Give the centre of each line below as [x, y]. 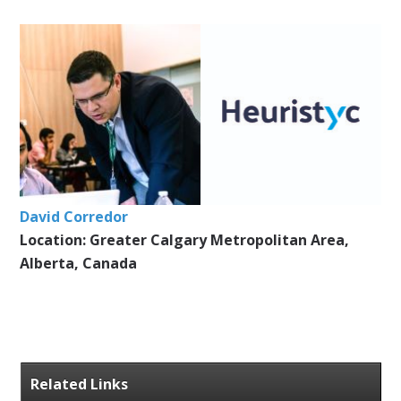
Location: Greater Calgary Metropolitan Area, [185, 239]
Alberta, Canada [79, 263]
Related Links [79, 384]
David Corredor [74, 216]
